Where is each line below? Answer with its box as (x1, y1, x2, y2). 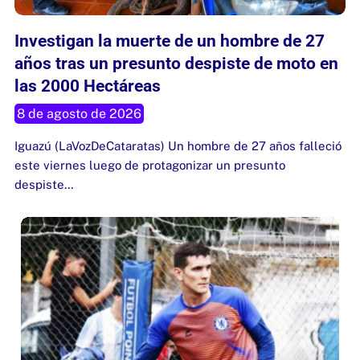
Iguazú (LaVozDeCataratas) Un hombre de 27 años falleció (14, 139, 342, 153)
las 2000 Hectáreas (14, 76, 161, 96)
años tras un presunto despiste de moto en (14, 54, 338, 74)
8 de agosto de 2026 (17, 106, 141, 122)
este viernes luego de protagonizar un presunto (14, 158, 285, 173)
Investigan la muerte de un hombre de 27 (14, 31, 325, 51)
